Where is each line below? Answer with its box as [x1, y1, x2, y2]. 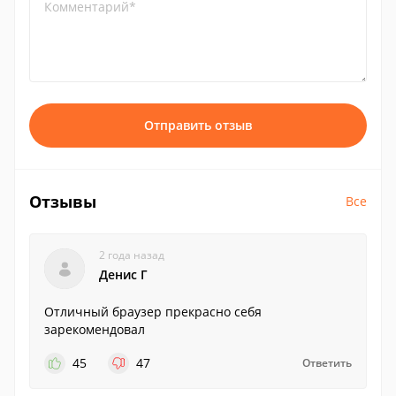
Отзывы [29, 191, 96, 212]
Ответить [302, 355, 352, 370]
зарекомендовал [44, 321, 145, 338]
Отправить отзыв [144, 117, 252, 133]
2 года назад [99, 247, 164, 263]
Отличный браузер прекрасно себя [44, 303, 262, 320]
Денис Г [99, 266, 148, 283]
